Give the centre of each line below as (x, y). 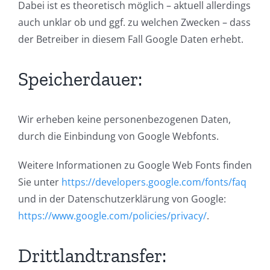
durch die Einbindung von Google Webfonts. (118, 137)
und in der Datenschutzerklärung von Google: (122, 199)
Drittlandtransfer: (92, 256)
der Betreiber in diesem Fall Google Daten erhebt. (131, 39)
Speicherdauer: (80, 79)
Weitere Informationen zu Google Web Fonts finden (135, 165)
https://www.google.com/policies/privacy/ (112, 216)
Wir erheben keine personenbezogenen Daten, (124, 120)
